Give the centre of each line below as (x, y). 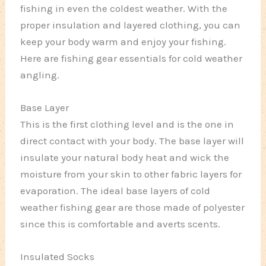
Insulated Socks (58, 257)
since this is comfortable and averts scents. (121, 224)
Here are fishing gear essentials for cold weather (132, 58)
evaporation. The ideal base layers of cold (115, 191)
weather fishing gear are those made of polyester (133, 208)
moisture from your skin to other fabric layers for (131, 174)
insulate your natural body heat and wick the (125, 158)
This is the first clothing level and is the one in (127, 124)
